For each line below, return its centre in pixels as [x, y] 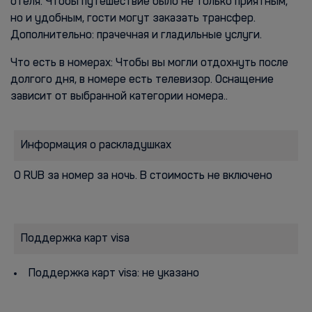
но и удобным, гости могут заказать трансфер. [133, 19]
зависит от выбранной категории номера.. [119, 97]
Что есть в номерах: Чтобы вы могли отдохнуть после [149, 63]
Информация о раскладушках [96, 146]
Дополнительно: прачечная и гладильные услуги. [136, 36]
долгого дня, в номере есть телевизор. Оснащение [142, 80]
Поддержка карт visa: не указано [114, 274]
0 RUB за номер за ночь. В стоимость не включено [143, 176]
